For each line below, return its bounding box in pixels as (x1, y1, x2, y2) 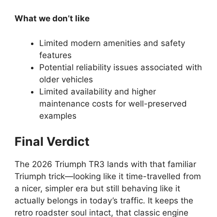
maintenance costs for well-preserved (39, 98, 187, 108)
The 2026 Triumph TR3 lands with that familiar (15, 159, 196, 169)
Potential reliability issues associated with (39, 62, 202, 72)
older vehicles (39, 74, 93, 84)
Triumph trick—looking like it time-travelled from (15, 171, 201, 181)
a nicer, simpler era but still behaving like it (15, 184, 180, 193)
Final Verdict (15, 134, 90, 149)
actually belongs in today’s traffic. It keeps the (15, 196, 193, 205)
